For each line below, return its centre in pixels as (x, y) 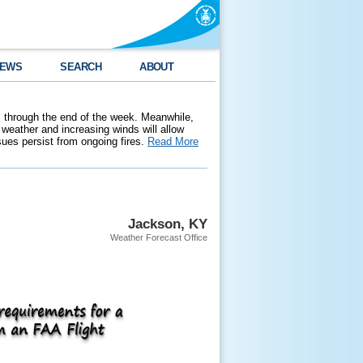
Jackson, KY (168, 224)
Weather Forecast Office (159, 237)
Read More (173, 141)
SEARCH (81, 67)
